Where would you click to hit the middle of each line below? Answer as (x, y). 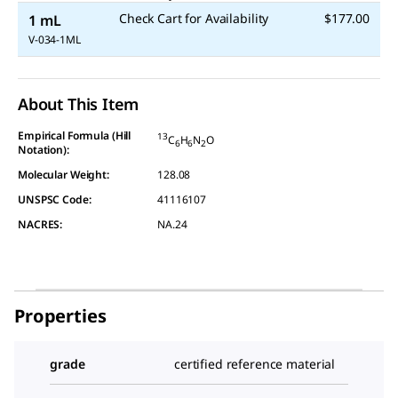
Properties (60, 315)
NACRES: (40, 224)
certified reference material (255, 363)
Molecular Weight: (64, 174)
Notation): (44, 149)
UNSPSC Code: (55, 199)
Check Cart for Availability (194, 18)
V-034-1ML (55, 39)
